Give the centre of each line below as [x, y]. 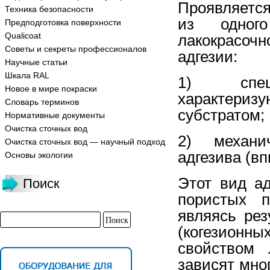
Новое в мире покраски [51, 89]
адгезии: [208, 56]
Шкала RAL [27, 75]
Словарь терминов [42, 102]
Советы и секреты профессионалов [76, 49]
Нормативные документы [55, 115]
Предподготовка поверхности [63, 22]
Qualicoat [23, 36]
